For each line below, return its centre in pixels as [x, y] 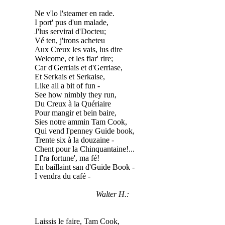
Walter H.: [113, 194]
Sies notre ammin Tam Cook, [81, 122]
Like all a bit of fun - [67, 85]
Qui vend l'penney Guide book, [84, 131]
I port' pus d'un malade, [71, 22]
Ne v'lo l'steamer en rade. [74, 13]
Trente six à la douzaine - [74, 140]
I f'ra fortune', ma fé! [67, 158]
